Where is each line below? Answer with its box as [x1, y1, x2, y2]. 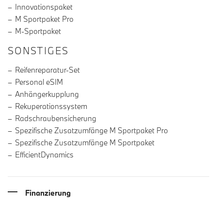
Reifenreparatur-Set [15, 65, 80, 75]
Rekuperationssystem [15, 101, 87, 111]
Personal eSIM [15, 77, 63, 87]
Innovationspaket [15, 2, 73, 12]
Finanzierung [25, 187, 71, 198]
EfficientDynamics [15, 150, 74, 160]
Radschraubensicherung [15, 113, 96, 124]
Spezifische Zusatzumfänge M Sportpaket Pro [15, 125, 168, 136]
